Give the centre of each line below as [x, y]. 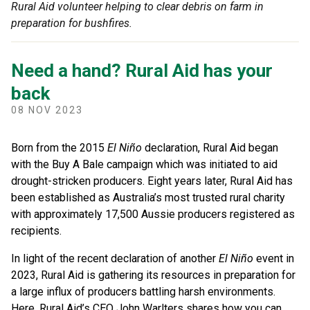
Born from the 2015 [59, 148]
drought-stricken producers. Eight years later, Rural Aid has [152, 181]
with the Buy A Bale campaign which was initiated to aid [144, 165]
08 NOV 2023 [47, 110]
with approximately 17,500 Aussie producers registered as [153, 215]
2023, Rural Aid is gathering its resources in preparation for [153, 275]
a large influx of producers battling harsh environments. [143, 292]
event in [274, 259]
